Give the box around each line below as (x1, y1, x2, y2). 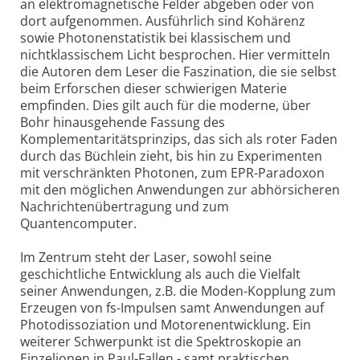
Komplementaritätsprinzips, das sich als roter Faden (20, 130, 337, 149)
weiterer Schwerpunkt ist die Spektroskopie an (20, 333, 301, 351)
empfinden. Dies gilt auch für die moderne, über (20, 96, 311, 115)
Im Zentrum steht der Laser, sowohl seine (20, 248, 272, 267)
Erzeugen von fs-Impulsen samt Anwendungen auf (20, 299, 324, 317)
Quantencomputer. (20, 215, 137, 233)
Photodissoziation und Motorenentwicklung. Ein (20, 316, 311, 334)
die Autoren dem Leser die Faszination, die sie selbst (20, 63, 337, 81)
